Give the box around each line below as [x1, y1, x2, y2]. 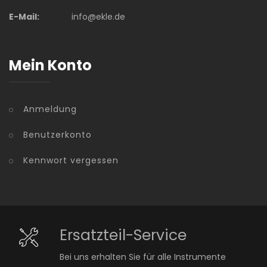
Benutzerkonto [23, 129, 92, 141]
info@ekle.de [71, 11, 125, 23]
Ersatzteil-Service [59, 225, 187, 246]
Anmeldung [23, 103, 77, 115]
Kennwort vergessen [23, 154, 119, 166]
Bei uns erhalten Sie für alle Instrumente [59, 251, 226, 263]
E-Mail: [9, 11, 39, 23]
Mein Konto [9, 55, 92, 75]
